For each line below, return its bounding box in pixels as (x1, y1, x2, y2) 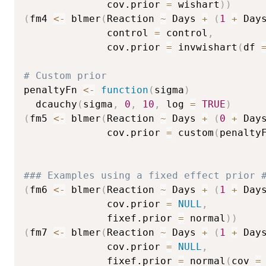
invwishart (172, 41, 237, 53)
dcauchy (24, 98, 77, 110)
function (101, 84, 148, 96)
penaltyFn (24, 84, 83, 96)
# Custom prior (24, 69, 107, 81)
